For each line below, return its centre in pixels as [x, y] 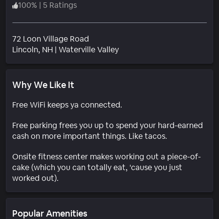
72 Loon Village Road [51, 39]
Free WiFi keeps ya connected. [67, 105]
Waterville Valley [89, 49]
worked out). [35, 178]
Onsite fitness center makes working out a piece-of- [107, 156]
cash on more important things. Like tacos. [90, 136]
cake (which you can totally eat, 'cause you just [97, 167]
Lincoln [25, 49]
